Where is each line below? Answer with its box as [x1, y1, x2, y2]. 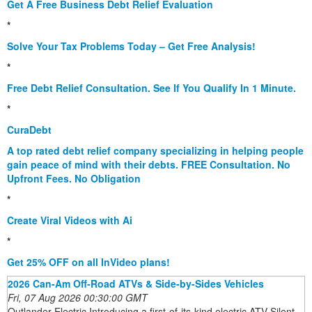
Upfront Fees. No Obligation [7, 171, 141, 186]
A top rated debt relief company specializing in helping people [7, 143, 304, 158]
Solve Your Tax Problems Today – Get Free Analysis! [7, 39, 256, 54]
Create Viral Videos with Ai [7, 213, 132, 228]
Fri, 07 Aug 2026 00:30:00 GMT [8, 290, 148, 305]
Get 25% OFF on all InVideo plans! [7, 255, 170, 270]
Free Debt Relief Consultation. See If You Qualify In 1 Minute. [7, 81, 296, 95]
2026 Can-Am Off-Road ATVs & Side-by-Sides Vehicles [8, 276, 264, 291]
